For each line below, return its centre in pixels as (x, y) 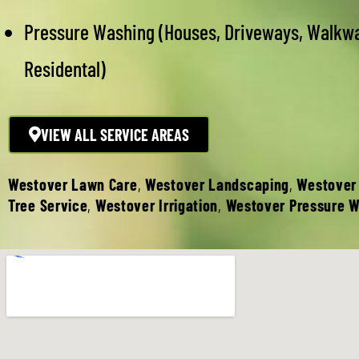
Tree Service (48, 205)
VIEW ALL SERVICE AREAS (115, 135)
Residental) (65, 69)
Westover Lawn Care (73, 184)
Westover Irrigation (157, 205)
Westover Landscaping (218, 184)
